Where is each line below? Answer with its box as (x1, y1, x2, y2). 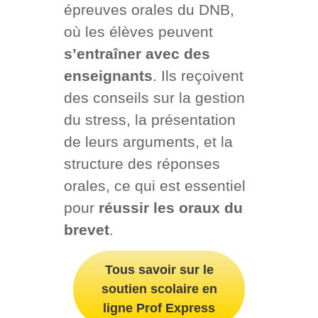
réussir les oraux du (98, 199, 243, 216)
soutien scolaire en (101, 281, 217, 296)
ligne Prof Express (103, 300, 215, 315)
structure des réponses (63, 155, 220, 172)
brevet (63, 221, 109, 238)
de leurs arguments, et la (63, 133, 233, 150)
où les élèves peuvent (63, 23, 213, 40)
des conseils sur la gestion (63, 89, 245, 106)
